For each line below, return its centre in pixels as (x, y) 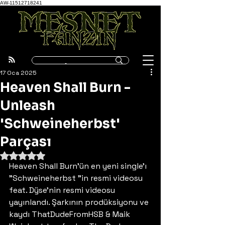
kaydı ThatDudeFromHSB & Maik (71, 214)
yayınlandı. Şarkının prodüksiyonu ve (80, 202)
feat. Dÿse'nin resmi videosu (63, 190)
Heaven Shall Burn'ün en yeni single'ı (79, 166)
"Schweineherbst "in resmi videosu (77, 178)
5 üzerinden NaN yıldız (59, 155)
